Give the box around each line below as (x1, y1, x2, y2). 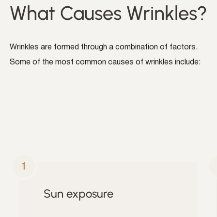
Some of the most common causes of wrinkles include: (10, 59, 201, 66)
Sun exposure (44, 186, 113, 201)
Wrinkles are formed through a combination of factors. (10, 44, 198, 51)
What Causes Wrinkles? (10, 1, 207, 25)
